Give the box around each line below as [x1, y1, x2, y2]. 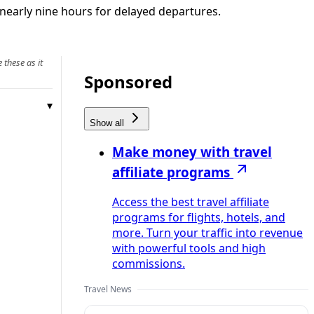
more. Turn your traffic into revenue [112, 225, 303, 241]
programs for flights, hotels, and [112, 210, 285, 226]
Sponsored [84, 69, 172, 93]
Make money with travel [112, 143, 272, 161]
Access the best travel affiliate [112, 194, 269, 210]
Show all [90, 117, 127, 128]
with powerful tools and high [112, 240, 266, 257]
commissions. [112, 256, 185, 272]
